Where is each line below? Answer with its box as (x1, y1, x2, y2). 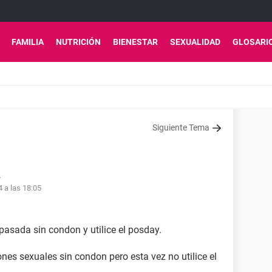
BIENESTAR (113, 37, 158, 47)
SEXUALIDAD (170, 37, 220, 47)
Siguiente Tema (152, 123, 209, 132)
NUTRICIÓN (56, 37, 101, 47)
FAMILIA (12, 37, 44, 47)
